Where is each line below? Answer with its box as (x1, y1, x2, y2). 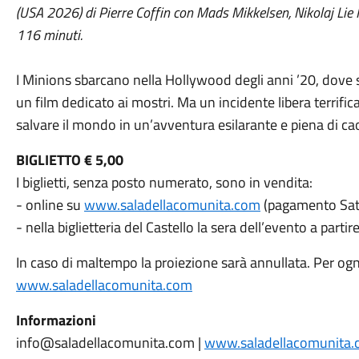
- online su (15, 194, 84, 216)
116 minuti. (15, 24, 83, 46)
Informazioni (15, 309, 96, 331)
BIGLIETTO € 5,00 (15, 149, 123, 171)
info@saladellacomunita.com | (15, 332, 204, 353)
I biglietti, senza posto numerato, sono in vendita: (15, 171, 313, 193)
